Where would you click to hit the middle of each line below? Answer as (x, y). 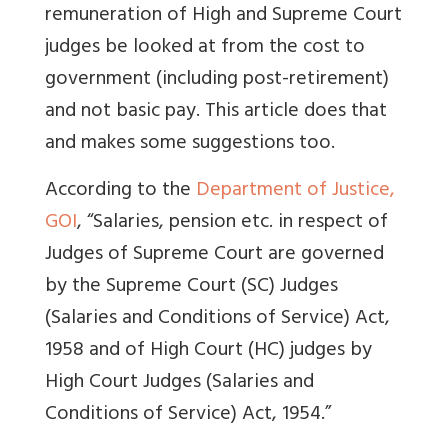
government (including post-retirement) (217, 81)
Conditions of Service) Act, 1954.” (188, 416)
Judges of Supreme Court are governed (214, 256)
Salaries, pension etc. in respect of (240, 224)
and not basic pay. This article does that (216, 113)
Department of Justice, (295, 192)
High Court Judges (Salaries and (179, 384)
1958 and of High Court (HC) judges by (208, 352)
